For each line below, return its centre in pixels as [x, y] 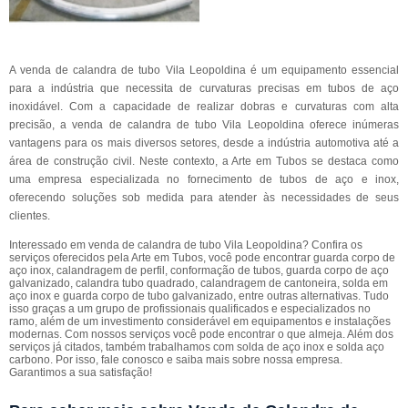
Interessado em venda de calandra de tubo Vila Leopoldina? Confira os [186, 245]
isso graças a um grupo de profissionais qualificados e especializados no [190, 309]
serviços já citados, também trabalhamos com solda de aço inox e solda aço [197, 347]
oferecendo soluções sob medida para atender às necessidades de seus [204, 198]
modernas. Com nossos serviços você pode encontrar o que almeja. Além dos [201, 334]
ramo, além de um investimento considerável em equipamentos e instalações [200, 321]
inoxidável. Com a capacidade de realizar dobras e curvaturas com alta [204, 107]
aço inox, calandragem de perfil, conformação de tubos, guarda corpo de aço [199, 270]
